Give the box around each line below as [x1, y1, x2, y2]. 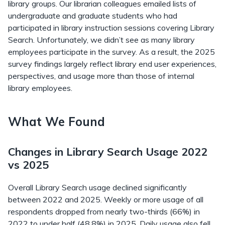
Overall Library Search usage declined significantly [8, 182, 187, 192]
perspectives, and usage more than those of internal [8, 71, 194, 81]
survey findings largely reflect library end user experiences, [8, 59, 216, 69]
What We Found [8, 114, 105, 129]
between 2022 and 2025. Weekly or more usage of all [8, 194, 203, 204]
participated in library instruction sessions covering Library [8, 23, 214, 33]
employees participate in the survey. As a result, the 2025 [8, 47, 215, 57]
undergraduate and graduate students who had [8, 11, 177, 21]
